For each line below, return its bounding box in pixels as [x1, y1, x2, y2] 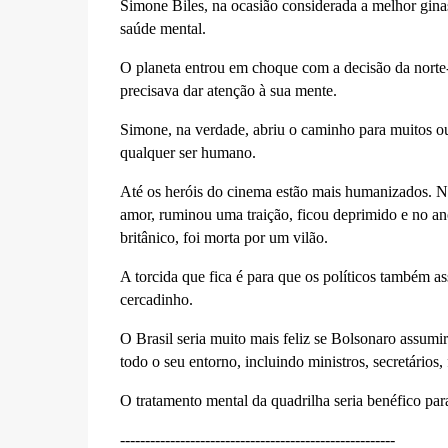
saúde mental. [119, 19, 206, 37]
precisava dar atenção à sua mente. [119, 81, 337, 99]
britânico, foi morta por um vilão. [119, 228, 328, 246]
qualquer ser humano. [119, 143, 256, 161]
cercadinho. [119, 290, 193, 308]
